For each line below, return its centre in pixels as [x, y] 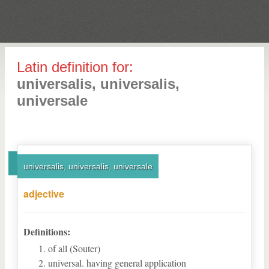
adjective [44, 194]
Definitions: [47, 231]
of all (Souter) [74, 248]
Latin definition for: [75, 67]
